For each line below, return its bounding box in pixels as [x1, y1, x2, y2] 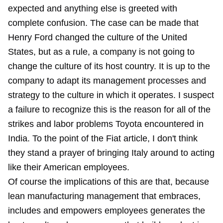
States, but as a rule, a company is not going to [8, 47, 195, 57]
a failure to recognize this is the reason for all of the [8, 105, 211, 114]
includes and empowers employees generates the [8, 206, 205, 216]
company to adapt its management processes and [8, 76, 206, 86]
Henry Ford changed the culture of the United [8, 32, 187, 42]
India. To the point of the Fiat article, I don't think [8, 133, 198, 143]
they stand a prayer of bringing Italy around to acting [8, 148, 215, 158]
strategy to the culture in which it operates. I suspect [8, 90, 214, 100]
